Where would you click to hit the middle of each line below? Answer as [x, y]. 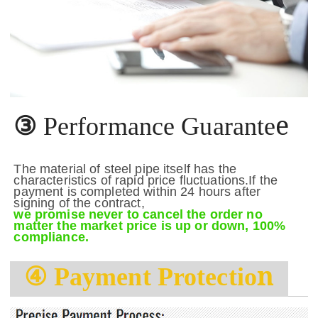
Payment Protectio [152, 276]
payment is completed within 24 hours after [137, 191]
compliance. [51, 237]
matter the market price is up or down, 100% [150, 225]
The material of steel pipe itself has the [125, 169]
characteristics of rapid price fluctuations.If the [146, 180]
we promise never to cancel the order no [138, 214]
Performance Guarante [156, 126]
